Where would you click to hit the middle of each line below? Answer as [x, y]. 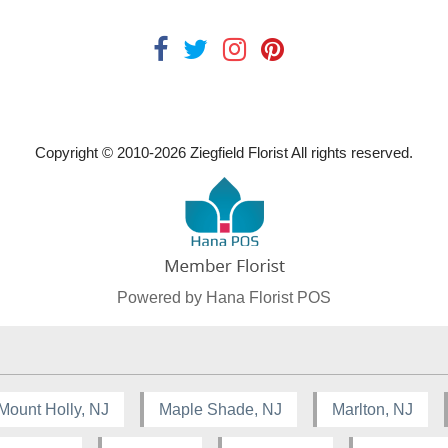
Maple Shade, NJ [220, 410]
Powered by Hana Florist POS [224, 298]
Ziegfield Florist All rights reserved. [299, 153]
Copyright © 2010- [94, 153]
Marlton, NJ [372, 410]
